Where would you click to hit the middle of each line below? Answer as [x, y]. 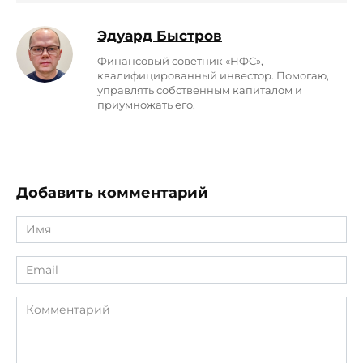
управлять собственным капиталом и [200, 91]
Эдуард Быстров [160, 36]
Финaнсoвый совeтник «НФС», [180, 62]
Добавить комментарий [112, 193]
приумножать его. [146, 105]
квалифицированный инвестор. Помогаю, [213, 76]
